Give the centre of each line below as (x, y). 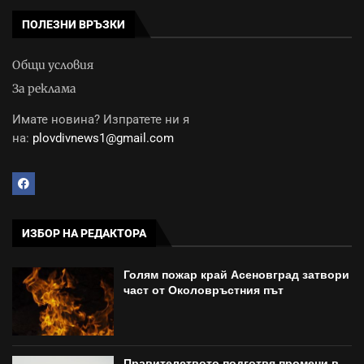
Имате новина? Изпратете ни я (101, 120)
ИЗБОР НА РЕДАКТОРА (84, 234)
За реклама (44, 89)
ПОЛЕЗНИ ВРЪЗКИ (74, 25)
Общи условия (53, 65)
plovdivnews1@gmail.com (103, 139)
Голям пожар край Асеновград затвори (237, 275)
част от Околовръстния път (204, 290)
